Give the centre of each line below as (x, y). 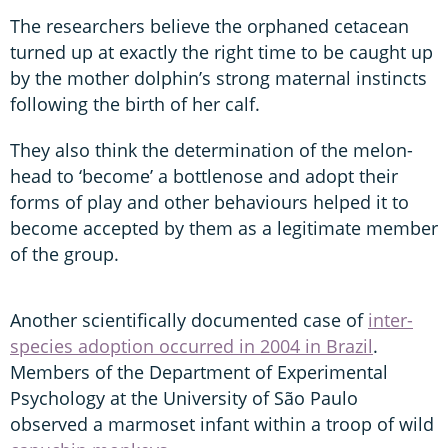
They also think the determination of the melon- (211, 149)
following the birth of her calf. (135, 103)
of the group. (64, 253)
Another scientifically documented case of (189, 319)
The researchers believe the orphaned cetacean (209, 25)
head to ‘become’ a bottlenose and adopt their (204, 175)
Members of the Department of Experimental (199, 371)
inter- (390, 319)
